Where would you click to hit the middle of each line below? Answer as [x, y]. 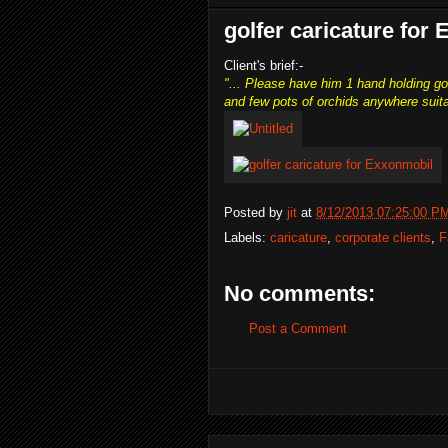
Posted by [255, 212]
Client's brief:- [263, 65]
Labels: [247, 238]
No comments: [299, 293]
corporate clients [383, 238]
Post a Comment [298, 328]
